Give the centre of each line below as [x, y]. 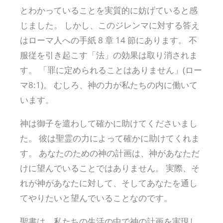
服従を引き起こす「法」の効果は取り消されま [109, 55]
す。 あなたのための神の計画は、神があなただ [110, 153]
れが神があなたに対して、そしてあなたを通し [109, 183]
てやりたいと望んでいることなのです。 [96, 198]
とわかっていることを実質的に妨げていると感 [109, 10]
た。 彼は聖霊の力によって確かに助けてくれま [110, 138]
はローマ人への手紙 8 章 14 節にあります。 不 [109, 40]
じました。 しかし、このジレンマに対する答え [110, 25]
